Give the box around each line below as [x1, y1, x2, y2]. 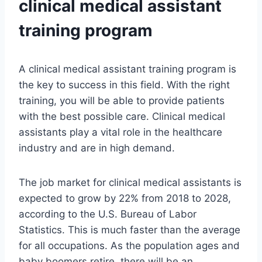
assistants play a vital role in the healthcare [19, 126, 222, 139]
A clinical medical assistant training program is [19, 63, 236, 75]
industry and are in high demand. [19, 142, 175, 154]
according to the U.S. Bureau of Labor [19, 208, 196, 220]
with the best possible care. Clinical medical [19, 111, 225, 123]
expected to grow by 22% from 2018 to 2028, [19, 192, 231, 205]
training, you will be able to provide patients [19, 95, 225, 107]
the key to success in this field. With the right [19, 79, 230, 91]
